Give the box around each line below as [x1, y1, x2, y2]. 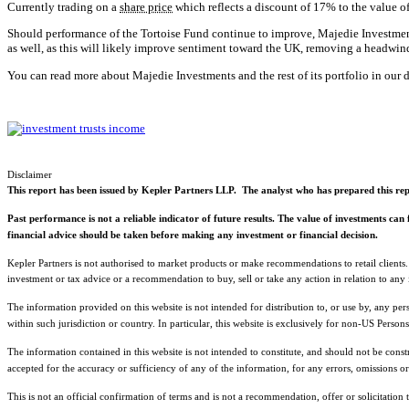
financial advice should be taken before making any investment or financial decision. [7, 228, 378, 240]
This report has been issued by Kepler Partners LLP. [7, 184, 236, 195]
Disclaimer [7, 168, 52, 180]
